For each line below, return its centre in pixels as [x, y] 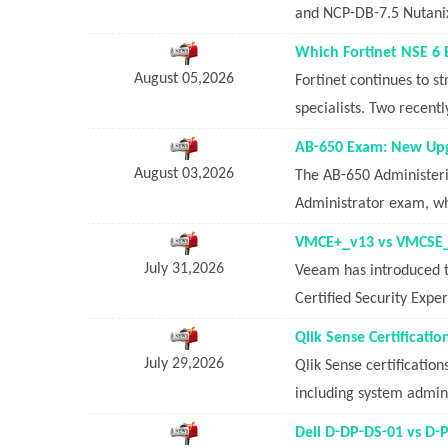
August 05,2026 [183, 78]
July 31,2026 [183, 268]
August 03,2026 [183, 173]
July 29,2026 [183, 363]
